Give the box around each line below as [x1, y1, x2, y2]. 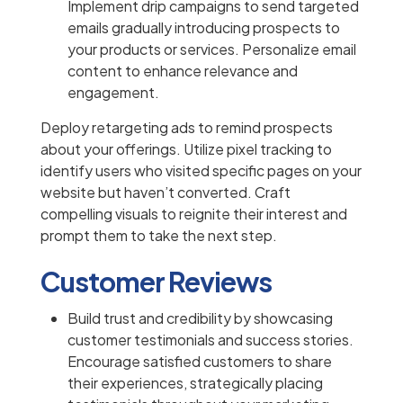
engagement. [67, 83, 159, 103]
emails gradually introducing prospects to [67, 18, 340, 38]
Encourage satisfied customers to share [67, 352, 332, 372]
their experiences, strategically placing [67, 373, 323, 393]
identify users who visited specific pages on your [40, 161, 362, 181]
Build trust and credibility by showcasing [67, 309, 333, 328]
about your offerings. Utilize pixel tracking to [40, 139, 332, 159]
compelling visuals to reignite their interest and [40, 204, 347, 224]
